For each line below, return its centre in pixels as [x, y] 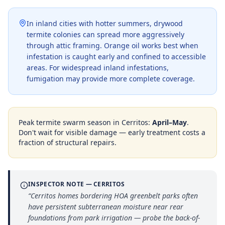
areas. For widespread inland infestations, [98, 68]
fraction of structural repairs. [68, 142]
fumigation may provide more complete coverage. [111, 79]
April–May [170, 122]
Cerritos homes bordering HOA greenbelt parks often [114, 196]
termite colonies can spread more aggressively [105, 34]
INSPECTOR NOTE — [61, 184]
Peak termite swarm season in [70, 122]
